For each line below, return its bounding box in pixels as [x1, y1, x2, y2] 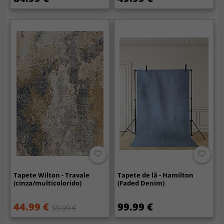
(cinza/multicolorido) [13, 178, 82, 187]
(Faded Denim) [117, 178, 165, 187]
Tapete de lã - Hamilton [117, 170, 194, 179]
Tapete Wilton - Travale [13, 170, 90, 179]
